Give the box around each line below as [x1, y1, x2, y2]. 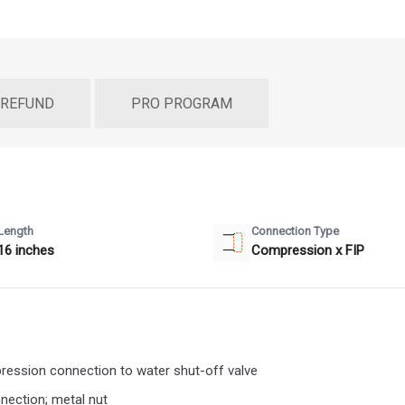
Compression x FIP [251, 241, 364, 259]
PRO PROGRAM [131, 94, 232, 112]
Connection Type [251, 223, 339, 238]
